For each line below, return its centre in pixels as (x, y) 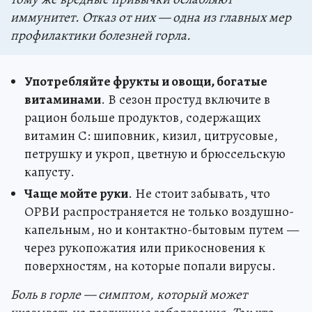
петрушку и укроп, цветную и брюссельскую (155, 154)
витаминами (63, 100)
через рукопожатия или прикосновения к (145, 248)
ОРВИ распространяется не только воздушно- (159, 212)
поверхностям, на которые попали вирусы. (150, 266)
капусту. (49, 172)
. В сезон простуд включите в (186, 100)
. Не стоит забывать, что (199, 194)
